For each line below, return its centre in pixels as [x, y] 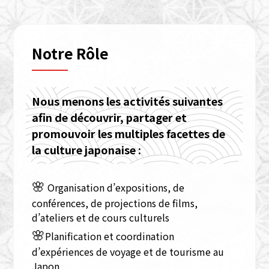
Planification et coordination [110, 236]
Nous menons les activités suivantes [128, 101]
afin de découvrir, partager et [110, 117]
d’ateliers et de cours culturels [101, 218]
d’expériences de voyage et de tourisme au [128, 252]
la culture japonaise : [87, 150]
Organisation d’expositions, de [115, 188]
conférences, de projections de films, [115, 203]
